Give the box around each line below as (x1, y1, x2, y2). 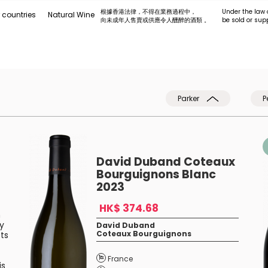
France (107, 254, 133, 264)
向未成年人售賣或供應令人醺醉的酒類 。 (100, 16, 210, 25)
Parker (178, 93, 201, 103)
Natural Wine (48, 10, 95, 20)
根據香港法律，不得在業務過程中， (100, 7, 196, 16)
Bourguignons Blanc (96, 166, 216, 182)
